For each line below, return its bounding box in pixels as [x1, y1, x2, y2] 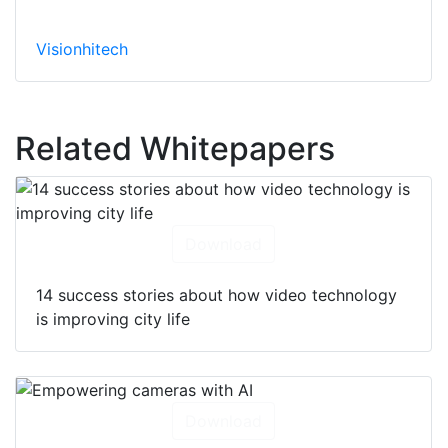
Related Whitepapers [15, 128, 335, 168]
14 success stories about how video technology [36, 284, 397, 305]
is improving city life [36, 308, 190, 329]
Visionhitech [36, 38, 128, 59]
